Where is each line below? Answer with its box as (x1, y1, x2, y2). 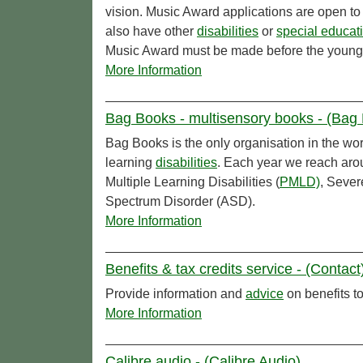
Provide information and (105, 287, 246, 301)
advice (246, 287, 284, 301)
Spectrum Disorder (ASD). (105, 194, 255, 209)
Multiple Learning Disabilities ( (105, 175, 280, 190)
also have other (105, 24, 197, 39)
